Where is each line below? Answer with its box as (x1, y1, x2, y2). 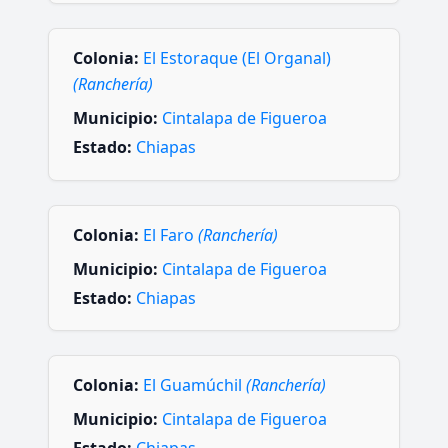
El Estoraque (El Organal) (143, 47, 331, 70)
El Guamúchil (143, 373, 246, 396)
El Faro (143, 223, 198, 246)
